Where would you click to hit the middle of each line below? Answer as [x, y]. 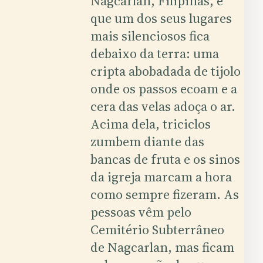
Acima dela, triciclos [151, 124]
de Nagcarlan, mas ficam [163, 247]
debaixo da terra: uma [155, 53]
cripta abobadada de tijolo [166, 71]
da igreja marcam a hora [161, 177]
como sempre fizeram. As [165, 194]
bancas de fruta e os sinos [166, 159]
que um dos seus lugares [161, 18]
